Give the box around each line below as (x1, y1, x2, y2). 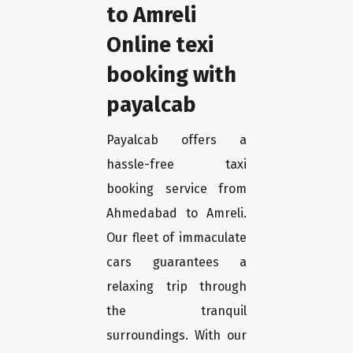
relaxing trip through (106, 279, 247, 295)
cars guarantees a (106, 255, 247, 270)
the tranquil (106, 303, 247, 319)
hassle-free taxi (106, 157, 247, 173)
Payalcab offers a (106, 132, 247, 148)
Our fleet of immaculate (106, 230, 247, 246)
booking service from (106, 181, 247, 197)
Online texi (106, 32, 214, 58)
